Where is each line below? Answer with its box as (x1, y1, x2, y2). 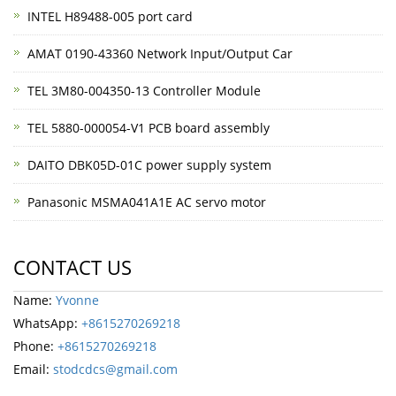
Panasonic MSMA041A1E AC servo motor (27, 193, 266, 210)
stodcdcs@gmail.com (53, 360, 178, 377)
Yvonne (56, 291, 99, 308)
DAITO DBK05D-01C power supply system (27, 156, 271, 173)
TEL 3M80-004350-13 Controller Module (27, 81, 261, 99)
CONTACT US (13, 253, 132, 280)
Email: (13, 360, 53, 377)
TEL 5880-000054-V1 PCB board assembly (27, 118, 270, 136)
